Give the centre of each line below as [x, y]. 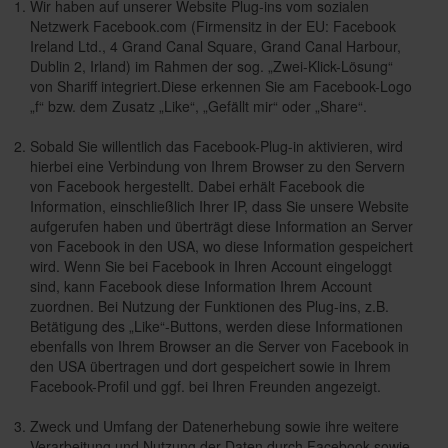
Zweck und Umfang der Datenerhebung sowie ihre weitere [214, 426]
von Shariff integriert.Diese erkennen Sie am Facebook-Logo [221, 86]
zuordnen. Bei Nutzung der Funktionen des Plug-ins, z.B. [209, 306]
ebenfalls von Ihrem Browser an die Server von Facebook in [219, 346]
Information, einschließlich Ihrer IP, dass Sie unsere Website [219, 206]
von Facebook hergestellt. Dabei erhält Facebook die [197, 186]
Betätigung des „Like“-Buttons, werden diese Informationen [216, 326]
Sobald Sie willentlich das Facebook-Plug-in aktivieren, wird [216, 146]
